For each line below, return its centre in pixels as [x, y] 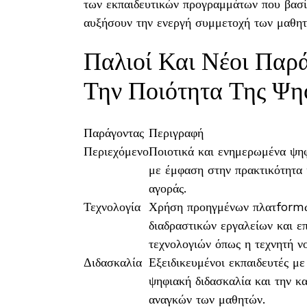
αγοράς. [168, 188]
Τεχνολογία [112, 207]
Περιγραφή [176, 133]
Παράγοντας [114, 133]
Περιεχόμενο [116, 151]
